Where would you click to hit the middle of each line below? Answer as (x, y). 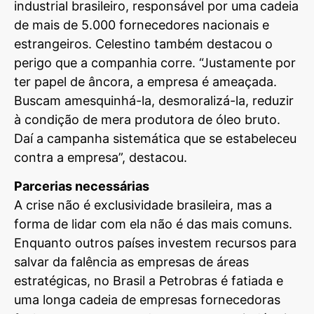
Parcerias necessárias (82, 186)
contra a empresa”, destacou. (101, 157)
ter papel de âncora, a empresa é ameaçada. (147, 81)
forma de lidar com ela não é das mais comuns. (153, 224)
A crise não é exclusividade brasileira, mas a (143, 205)
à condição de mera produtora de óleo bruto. (147, 119)
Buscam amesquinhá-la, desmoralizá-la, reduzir (154, 100)
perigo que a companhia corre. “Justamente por (155, 62)
